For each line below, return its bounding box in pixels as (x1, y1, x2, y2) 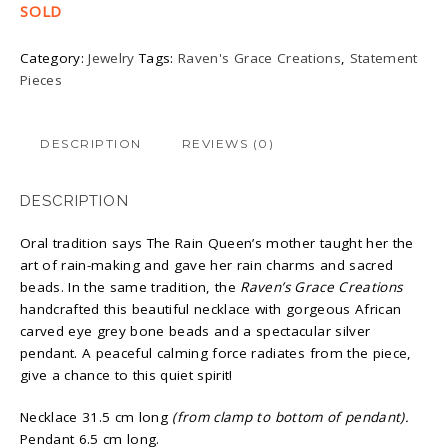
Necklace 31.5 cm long (20, 407, 173, 426)
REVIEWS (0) (181, 135, 274, 151)
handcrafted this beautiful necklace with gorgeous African (20, 299, 402, 318)
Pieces (20, 70, 63, 89)
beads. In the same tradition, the (20, 277, 241, 296)
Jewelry (88, 48, 135, 67)
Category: (20, 48, 89, 67)
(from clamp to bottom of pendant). (172, 407, 409, 426)
